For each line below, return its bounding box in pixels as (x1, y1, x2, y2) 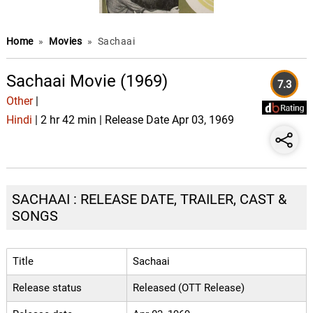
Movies (49, 36, 85, 47)
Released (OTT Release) (132, 282, 245, 294)
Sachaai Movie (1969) (6, 71, 168, 91)
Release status (12, 282, 82, 294)
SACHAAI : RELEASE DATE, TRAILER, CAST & (11, 191, 286, 208)
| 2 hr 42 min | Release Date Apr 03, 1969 (31, 113, 234, 127)
